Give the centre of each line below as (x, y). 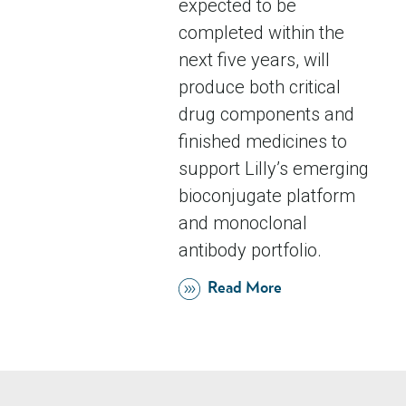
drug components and (266, 115)
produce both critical (259, 87)
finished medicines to (262, 142)
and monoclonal (242, 223)
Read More (244, 289)
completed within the (261, 33)
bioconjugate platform (266, 196)
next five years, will (254, 60)
